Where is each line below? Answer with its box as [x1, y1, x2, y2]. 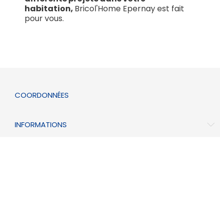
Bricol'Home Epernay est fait [75, 2, 184, 14]
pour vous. [25, 12, 64, 24]
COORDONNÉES [15, 90, 69, 100]
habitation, [25, 2, 75, 14]
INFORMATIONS [15, 119, 67, 130]
